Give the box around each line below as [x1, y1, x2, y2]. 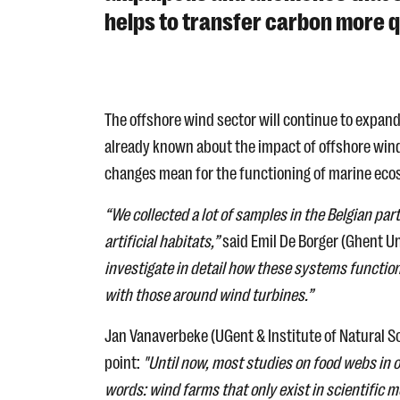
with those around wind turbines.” [104, 285, 313, 306]
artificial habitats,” [104, 231, 220, 253]
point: [104, 353, 143, 374]
